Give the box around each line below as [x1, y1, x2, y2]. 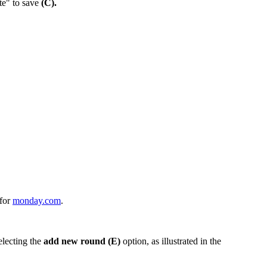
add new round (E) [44, 236, 120, 247]
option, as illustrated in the [120, 236, 221, 247]
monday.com [13, 195, 61, 206]
